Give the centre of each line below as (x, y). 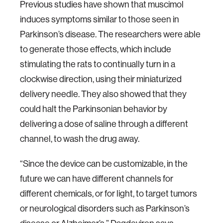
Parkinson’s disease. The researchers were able (110, 34)
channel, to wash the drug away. (80, 139)
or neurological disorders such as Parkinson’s (105, 208)
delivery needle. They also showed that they (103, 94)
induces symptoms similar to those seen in (100, 19)
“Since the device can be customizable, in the (104, 164)
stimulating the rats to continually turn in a (98, 64)
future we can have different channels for (97, 178)
